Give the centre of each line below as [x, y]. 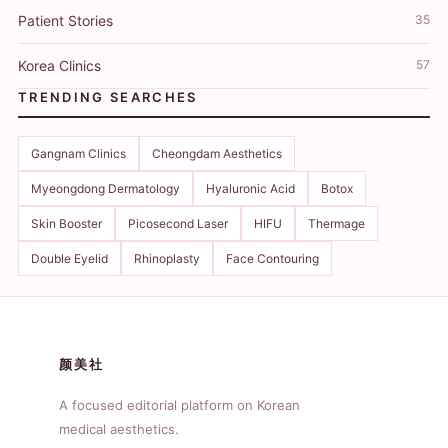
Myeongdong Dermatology [105, 189]
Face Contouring [272, 259]
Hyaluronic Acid [250, 189]
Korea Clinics [59, 66]
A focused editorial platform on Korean [180, 405]
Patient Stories [65, 21]
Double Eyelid [69, 259]
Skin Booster [66, 224]
